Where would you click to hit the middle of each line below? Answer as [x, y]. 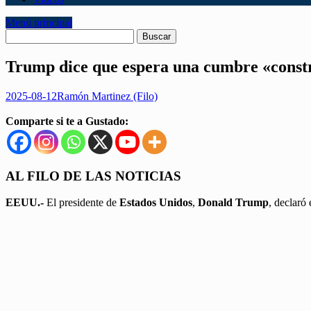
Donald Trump [233, 203]
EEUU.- [26, 203]
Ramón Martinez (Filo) [107, 96]
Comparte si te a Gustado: [67, 121]
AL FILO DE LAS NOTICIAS [93, 176]
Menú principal [39, 23]
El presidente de [83, 203]
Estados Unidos [156, 203]
